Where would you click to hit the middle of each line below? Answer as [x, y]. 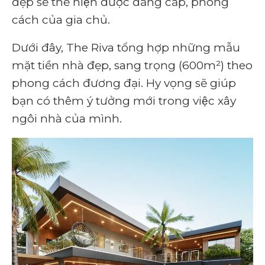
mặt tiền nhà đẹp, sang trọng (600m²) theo [132, 65]
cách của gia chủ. [61, 20]
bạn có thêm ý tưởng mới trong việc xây [124, 101]
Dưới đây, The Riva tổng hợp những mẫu [126, 48]
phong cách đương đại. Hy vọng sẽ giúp [124, 83]
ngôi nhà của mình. [67, 119]
